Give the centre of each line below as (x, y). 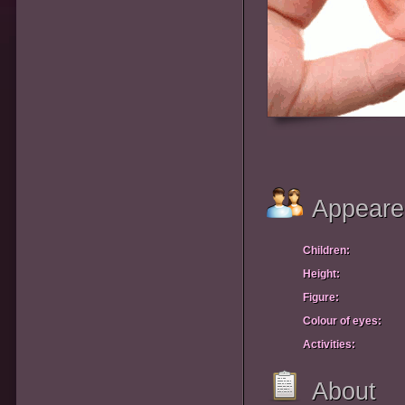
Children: (326, 250)
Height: (321, 274)
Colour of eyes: (342, 321)
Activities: (329, 344)
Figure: (321, 297)
